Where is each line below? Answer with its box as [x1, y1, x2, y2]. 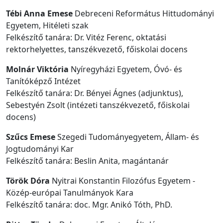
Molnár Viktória [6, 63, 69, 75]
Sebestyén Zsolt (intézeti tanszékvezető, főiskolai [6, 99, 190, 111]
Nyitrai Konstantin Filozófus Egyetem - [50, 175, 195, 186]
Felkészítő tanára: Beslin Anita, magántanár [6, 155, 169, 166]
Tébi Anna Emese [6, 7, 73, 19]
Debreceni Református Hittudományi [73, 7, 214, 19]
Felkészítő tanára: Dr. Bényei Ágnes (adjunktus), [6, 87, 183, 99]
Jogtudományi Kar [6, 143, 94, 154]
